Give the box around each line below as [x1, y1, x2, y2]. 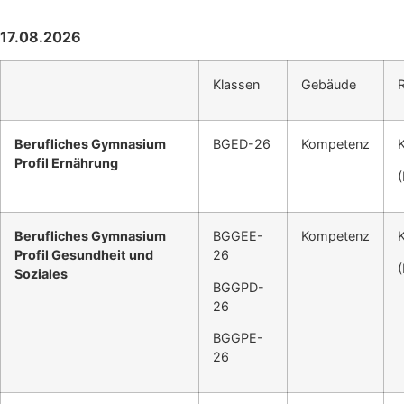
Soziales [14, 266, 68, 282]
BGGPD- [213, 279, 264, 295]
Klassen [213, 77, 260, 93]
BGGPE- [213, 330, 263, 346]
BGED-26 [213, 136, 271, 152]
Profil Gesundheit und [14, 247, 153, 263]
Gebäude [301, 77, 356, 93]
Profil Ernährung [14, 155, 118, 171]
